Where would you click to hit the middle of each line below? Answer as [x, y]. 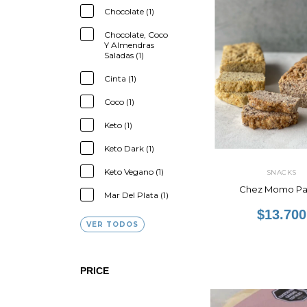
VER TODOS [112, 224]
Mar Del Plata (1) [136, 195]
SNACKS [281, 172]
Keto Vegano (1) [134, 172]
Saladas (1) [124, 55]
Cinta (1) [120, 78]
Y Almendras [129, 45]
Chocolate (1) [129, 11]
